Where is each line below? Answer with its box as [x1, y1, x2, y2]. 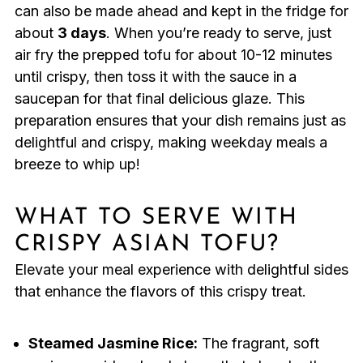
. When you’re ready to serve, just [105, 24, 331, 42]
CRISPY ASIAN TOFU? [14, 233, 280, 257]
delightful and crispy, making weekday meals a [14, 134, 327, 152]
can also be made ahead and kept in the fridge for [14, 2, 348, 20]
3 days [57, 24, 106, 42]
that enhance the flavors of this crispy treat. [14, 283, 306, 301]
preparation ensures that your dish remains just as [14, 112, 346, 130]
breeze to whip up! [14, 156, 140, 173]
